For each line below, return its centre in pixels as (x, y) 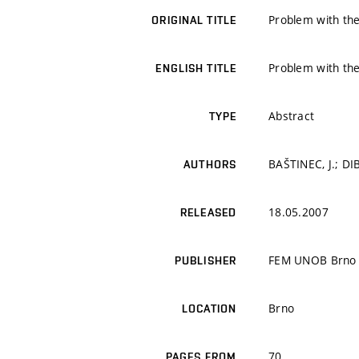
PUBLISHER (205, 261)
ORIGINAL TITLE (194, 20)
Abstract (292, 116)
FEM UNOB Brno (313, 260)
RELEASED (208, 213)
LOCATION (209, 309)
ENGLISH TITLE (196, 69)
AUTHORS (210, 165)
